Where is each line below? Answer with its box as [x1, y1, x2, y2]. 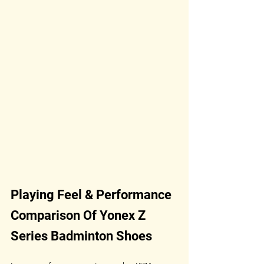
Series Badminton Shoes [11, 228, 152, 243]
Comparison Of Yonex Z [11, 207, 148, 223]
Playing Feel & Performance [11, 187, 174, 202]
